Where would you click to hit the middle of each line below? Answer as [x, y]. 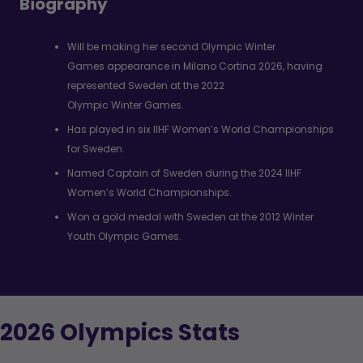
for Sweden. [96, 148]
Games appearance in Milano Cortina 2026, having [195, 66]
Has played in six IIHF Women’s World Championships [201, 129]
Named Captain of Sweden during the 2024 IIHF [185, 173]
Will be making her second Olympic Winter [172, 46]
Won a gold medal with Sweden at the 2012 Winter [191, 216]
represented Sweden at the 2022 [146, 85]
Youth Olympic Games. [125, 236]
